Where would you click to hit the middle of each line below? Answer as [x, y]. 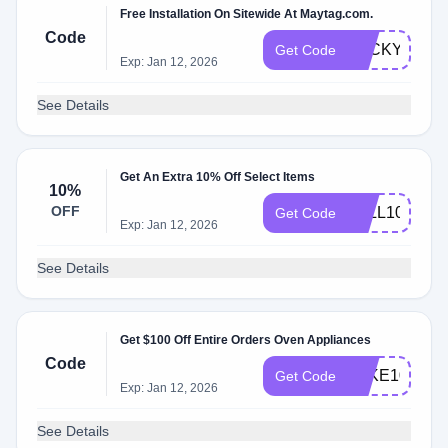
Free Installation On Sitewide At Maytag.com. [247, 14]
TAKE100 [382, 375]
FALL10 [376, 212]
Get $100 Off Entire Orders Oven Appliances [246, 340]
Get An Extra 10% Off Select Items [218, 177]
